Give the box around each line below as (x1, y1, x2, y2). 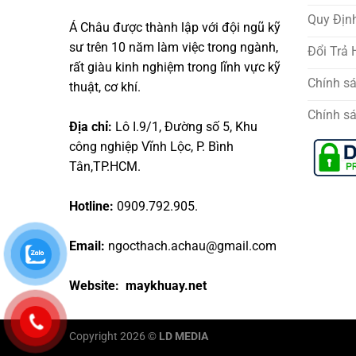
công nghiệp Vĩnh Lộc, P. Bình (69, 139, 234, 155)
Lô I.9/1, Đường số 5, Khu (112, 119, 257, 135)
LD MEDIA (159, 330, 208, 344)
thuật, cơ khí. (69, 79, 141, 95)
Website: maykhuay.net (69, 278, 207, 294)
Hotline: (69, 199, 114, 215)
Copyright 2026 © (69, 330, 159, 344)
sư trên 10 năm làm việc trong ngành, (69, 40, 278, 56)
